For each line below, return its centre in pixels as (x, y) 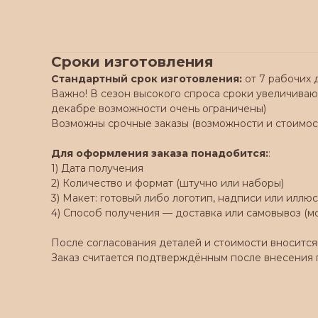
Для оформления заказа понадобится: (160, 153)
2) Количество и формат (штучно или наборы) (168, 183)
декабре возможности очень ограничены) (159, 109)
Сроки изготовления (132, 62)
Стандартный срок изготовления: (147, 79)
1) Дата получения (97, 168)
